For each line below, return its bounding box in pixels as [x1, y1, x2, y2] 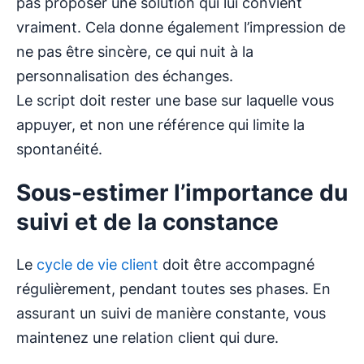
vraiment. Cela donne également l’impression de [16, 19, 345, 37]
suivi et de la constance [16, 208, 279, 236]
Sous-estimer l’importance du [16, 179, 348, 207]
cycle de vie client [32, 256, 158, 274]
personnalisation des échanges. [16, 67, 233, 85]
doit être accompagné [158, 256, 314, 274]
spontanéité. [16, 141, 102, 158]
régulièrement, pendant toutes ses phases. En [16, 280, 331, 298]
